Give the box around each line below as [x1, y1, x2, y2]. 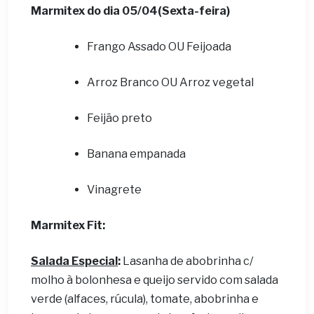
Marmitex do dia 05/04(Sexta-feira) [31, 4, 230, 18]
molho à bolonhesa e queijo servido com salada [31, 273, 278, 287]
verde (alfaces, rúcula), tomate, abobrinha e [31, 292, 259, 306]
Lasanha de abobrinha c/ [121, 254, 253, 268]
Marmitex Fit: [31, 219, 105, 232]
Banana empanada [87, 147, 186, 161]
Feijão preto [87, 111, 152, 125]
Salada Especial [31, 254, 118, 268]
